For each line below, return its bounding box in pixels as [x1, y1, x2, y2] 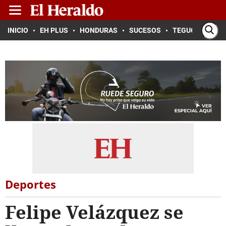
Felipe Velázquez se [5, 200, 184, 224]
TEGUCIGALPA [173, 26, 219, 34]
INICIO [8, 26, 28, 34]
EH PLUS [40, 26, 68, 34]
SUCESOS [129, 26, 161, 34]
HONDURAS [80, 26, 118, 34]
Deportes [5, 177, 56, 192]
